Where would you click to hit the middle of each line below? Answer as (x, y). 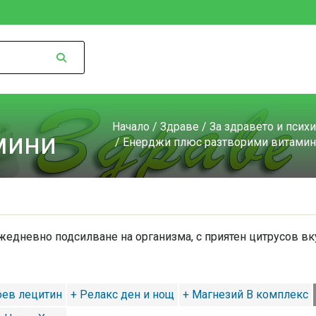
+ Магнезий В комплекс (245, 294)
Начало (131, 127)
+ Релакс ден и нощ (122, 294)
